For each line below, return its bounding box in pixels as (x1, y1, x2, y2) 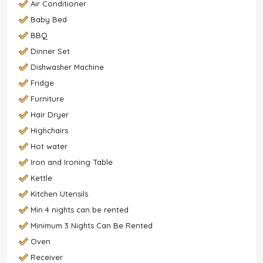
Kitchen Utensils (31, 189, 88, 198)
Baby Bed (31, 15, 67, 24)
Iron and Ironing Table (31, 157, 113, 167)
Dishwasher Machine (31, 62, 104, 72)
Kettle (31, 173, 52, 183)
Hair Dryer (31, 110, 69, 119)
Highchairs (31, 126, 68, 135)
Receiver (31, 252, 63, 262)
